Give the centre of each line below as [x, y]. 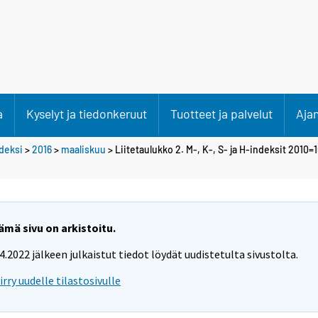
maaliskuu [83, 149]
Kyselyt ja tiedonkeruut [87, 114]
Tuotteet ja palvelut [221, 114]
